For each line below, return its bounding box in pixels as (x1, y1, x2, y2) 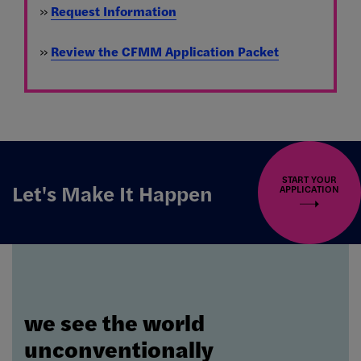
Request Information (51, 2, 176, 21)
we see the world (24, 305, 205, 338)
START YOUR (282, 172, 337, 187)
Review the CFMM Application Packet (51, 42, 279, 61)
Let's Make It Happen (12, 177, 213, 208)
